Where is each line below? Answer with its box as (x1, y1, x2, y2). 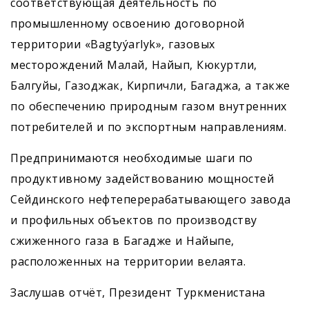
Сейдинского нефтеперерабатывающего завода (10, 192, 291, 208)
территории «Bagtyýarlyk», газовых (10, 37, 215, 52)
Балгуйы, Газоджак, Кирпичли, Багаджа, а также (10, 78, 290, 94)
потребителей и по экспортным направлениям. (10, 119, 286, 135)
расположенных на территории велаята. (10, 254, 246, 270)
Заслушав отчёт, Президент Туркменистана (10, 285, 266, 301)
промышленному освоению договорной (10, 16, 245, 32)
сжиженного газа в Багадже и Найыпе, (10, 233, 235, 249)
